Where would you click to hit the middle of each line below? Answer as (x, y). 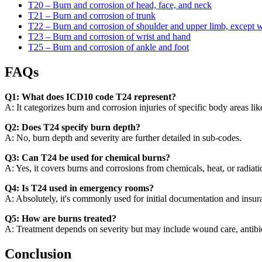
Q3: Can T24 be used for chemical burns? (87, 157)
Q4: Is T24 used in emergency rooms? (79, 188)
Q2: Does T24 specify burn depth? (73, 127)
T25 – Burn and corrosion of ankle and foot (108, 47)
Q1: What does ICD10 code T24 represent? (90, 96)
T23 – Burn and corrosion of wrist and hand (109, 37)
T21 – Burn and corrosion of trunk (92, 16)
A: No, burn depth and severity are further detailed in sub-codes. (123, 137)
